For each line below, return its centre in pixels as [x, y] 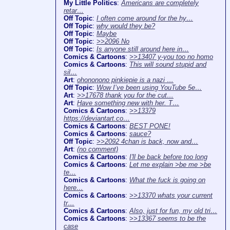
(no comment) [98, 149]
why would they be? [126, 26]
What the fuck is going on [167, 180]
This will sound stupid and [168, 65]
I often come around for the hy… [145, 18]
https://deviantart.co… [97, 119]
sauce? [140, 134]
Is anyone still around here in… [143, 49]
